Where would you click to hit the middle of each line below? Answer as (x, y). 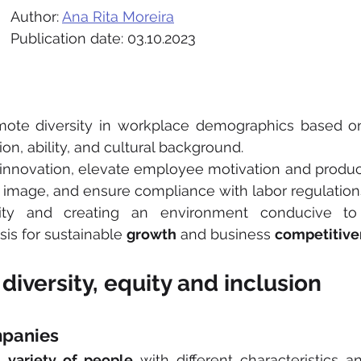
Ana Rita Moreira (118, 17)
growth (151, 234)
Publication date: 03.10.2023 (103, 38)
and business (226, 234)
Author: (36, 17)
